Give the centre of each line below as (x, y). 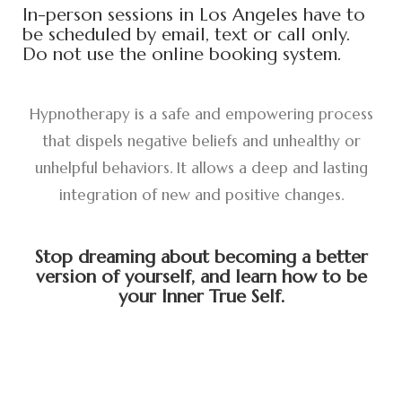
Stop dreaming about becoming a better (201, 257)
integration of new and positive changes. (201, 195)
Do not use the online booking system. (182, 54)
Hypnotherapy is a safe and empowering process (201, 114)
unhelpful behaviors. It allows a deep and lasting (201, 168)
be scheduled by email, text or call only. (186, 35)
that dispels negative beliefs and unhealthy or (201, 141)
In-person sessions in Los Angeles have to (194, 15)
